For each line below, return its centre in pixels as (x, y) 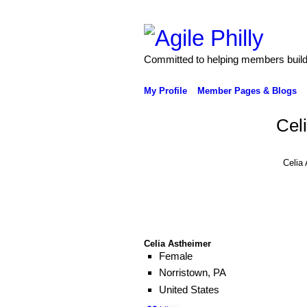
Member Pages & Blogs (247, 90)
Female (175, 256)
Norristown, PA (192, 273)
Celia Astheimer (177, 243)
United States (189, 290)
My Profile (165, 90)
